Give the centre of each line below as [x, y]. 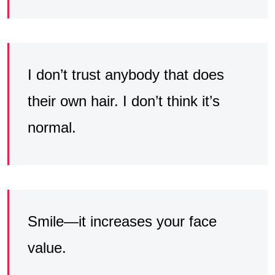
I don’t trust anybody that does [126, 74]
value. [47, 247]
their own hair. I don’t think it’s [124, 101]
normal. [52, 127]
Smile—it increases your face [122, 221]
